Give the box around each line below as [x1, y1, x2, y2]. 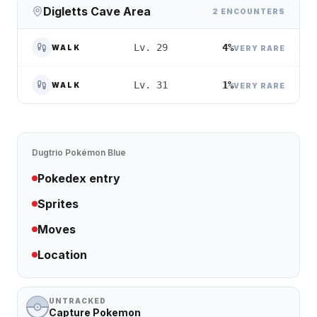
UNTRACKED [49, 296, 106, 305]
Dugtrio [32, 147, 63, 158]
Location [38, 248, 87, 262]
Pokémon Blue [65, 147, 126, 158]
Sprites [38, 197, 79, 211]
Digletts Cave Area [43, 4, 151, 18]
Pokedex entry [38, 171, 120, 185]
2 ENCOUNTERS [212, 6, 285, 16]
